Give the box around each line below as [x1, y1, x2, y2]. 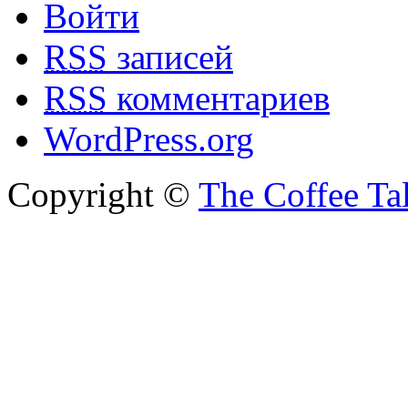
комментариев [107, 78, 330, 118]
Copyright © [7, 175, 199, 215]
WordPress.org [44, 119, 254, 159]
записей [107, 37, 233, 77]
